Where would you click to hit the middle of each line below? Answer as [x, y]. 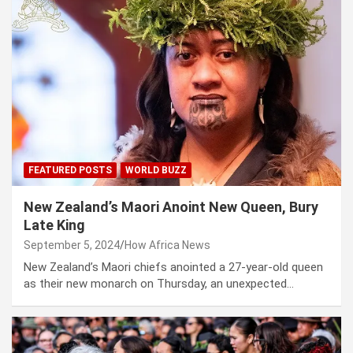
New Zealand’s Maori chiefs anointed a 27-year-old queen [173, 268]
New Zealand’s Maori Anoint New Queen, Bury [171, 207]
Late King [54, 225]
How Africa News [167, 245]
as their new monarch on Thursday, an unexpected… [159, 284]
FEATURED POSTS [70, 171]
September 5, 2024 [72, 245]
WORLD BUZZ [156, 171]
